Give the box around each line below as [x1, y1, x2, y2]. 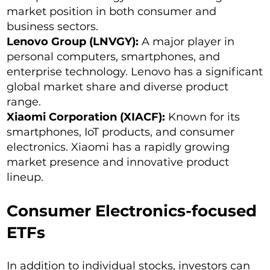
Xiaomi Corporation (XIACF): [7, 110, 166, 124]
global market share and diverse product [7, 80, 229, 94]
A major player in [139, 35, 235, 49]
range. [7, 95, 42, 109]
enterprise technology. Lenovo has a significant [7, 65, 263, 79]
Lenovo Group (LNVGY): [7, 35, 139, 49]
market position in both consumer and [7, 5, 217, 19]
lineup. [7, 171, 44, 184]
